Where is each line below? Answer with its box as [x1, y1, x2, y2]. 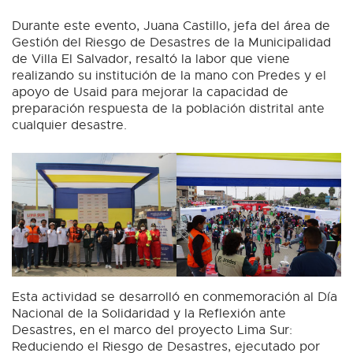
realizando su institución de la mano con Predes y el [12, 68, 326, 84]
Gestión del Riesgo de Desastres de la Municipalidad [12, 35, 331, 51]
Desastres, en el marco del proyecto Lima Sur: [12, 322, 292, 339]
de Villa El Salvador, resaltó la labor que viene [12, 51, 290, 68]
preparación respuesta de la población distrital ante [12, 101, 325, 117]
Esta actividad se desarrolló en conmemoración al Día [12, 289, 337, 306]
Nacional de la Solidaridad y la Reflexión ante [12, 306, 286, 322]
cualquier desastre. [12, 117, 127, 134]
